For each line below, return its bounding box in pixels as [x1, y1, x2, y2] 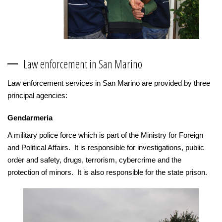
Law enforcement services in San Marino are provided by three [7, 79, 210, 88]
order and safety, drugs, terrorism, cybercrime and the [7, 156, 181, 165]
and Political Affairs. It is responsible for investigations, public [7, 143, 204, 152]
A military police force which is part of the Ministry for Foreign [7, 131, 203, 140]
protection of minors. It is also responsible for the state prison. [7, 168, 207, 177]
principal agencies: [7, 91, 67, 100]
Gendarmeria [7, 113, 53, 122]
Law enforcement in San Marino [23, 56, 142, 72]
